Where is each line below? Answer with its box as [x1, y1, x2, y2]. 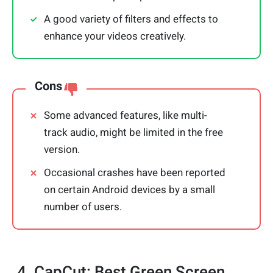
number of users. [44, 200, 122, 213]
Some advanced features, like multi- [44, 109, 207, 122]
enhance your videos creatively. [44, 30, 186, 43]
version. [44, 143, 80, 156]
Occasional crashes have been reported [44, 166, 225, 179]
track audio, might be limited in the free [44, 126, 223, 139]
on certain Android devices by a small [44, 183, 215, 196]
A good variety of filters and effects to [44, 13, 218, 26]
